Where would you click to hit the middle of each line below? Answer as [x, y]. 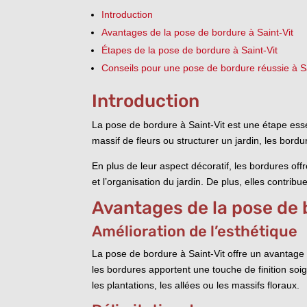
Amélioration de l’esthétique [195, 231]
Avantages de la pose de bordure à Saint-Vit [198, 32]
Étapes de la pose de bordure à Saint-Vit [190, 50]
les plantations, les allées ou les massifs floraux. [196, 285]
